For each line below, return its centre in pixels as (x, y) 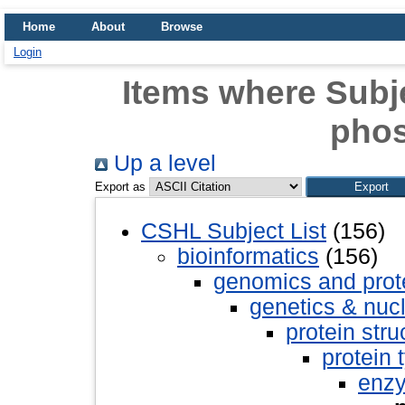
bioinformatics (248, 256)
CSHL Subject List (234, 231)
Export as (120, 187)
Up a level (162, 163)
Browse (182, 27)
